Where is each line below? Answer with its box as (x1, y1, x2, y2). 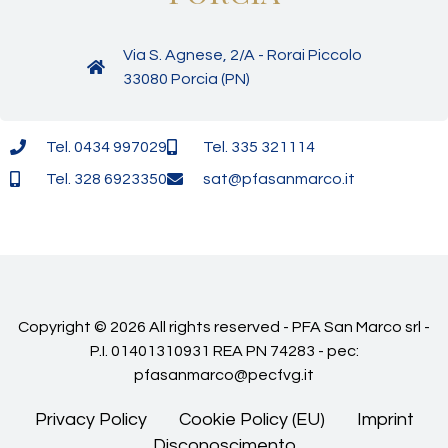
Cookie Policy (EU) (178, 409, 325, 429)
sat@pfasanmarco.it (203, 170, 355, 187)
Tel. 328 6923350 (46, 170, 167, 187)
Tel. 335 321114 (203, 138, 315, 155)
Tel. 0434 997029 (46, 138, 167, 155)
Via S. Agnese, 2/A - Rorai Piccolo (122, 46, 362, 63)
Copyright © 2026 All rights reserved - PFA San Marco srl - (18, 318, 430, 335)
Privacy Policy (34, 409, 147, 429)
